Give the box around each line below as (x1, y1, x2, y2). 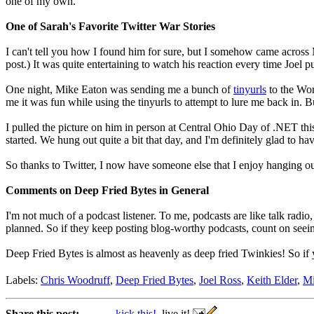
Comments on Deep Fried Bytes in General (6, 184, 209, 197)
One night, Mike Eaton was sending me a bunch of (6, 83, 233, 96)
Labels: (6, 274, 41, 287)
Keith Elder (247, 274, 297, 287)
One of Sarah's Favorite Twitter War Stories (6, 20, 215, 33)
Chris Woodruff (41, 274, 110, 287)
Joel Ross (199, 274, 241, 287)
